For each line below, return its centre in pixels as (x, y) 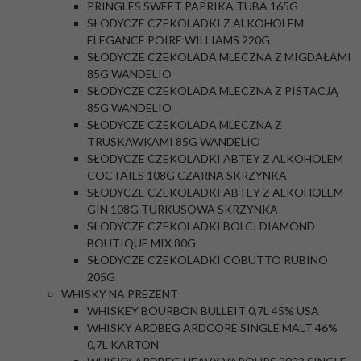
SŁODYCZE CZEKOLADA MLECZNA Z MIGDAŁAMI (219, 57)
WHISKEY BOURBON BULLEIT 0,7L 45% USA (203, 311)
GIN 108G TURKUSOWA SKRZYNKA (183, 209)
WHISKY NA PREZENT (120, 294)
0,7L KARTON (123, 344)
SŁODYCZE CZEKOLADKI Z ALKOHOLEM (195, 23)
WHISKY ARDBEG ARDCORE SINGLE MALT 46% (212, 328)
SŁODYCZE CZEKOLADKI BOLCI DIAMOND (201, 226)
